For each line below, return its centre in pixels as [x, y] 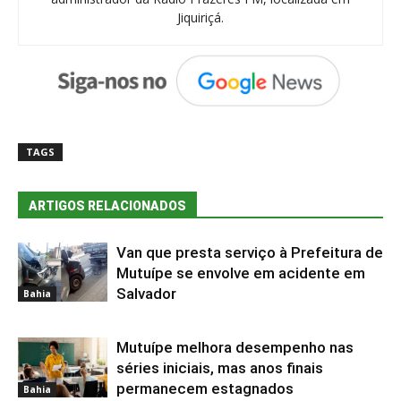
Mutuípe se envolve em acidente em [241, 273]
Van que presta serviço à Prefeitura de [250, 252]
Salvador [146, 293]
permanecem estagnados [205, 388]
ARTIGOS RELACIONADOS [107, 205]
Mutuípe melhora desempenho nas [235, 347]
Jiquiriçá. [200, 17]
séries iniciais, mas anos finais [220, 367]
